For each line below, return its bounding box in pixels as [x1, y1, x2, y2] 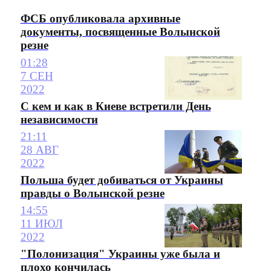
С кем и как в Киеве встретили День [20, 99, 211, 113]
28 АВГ [20, 143, 59, 156]
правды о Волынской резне [20, 186, 165, 200]
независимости [20, 113, 98, 126]
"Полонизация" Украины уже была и [20, 247, 220, 261]
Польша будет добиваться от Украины [20, 173, 223, 186]
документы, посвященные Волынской [20, 25, 220, 39]
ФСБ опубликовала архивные [20, 12, 180, 25]
